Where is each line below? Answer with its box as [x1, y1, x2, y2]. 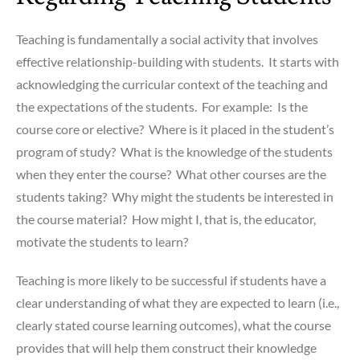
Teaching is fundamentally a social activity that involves [16, 31, 318, 47]
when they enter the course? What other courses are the [16, 166, 326, 182]
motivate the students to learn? [16, 233, 188, 249]
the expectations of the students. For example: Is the [16, 98, 308, 114]
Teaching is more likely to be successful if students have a [16, 272, 326, 288]
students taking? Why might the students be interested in [16, 188, 333, 204]
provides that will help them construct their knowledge [16, 340, 317, 356]
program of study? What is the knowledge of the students [16, 143, 333, 159]
